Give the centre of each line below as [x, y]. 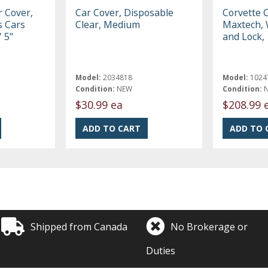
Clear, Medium [108, 24]
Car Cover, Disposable [125, 12]
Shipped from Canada [79, 226]
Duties [161, 250]
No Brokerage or [209, 226]
